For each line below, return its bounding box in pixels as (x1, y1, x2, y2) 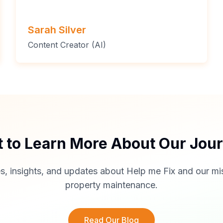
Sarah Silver (28, 23, 86, 36)
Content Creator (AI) (28, 39, 106, 50)
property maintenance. (65, 179, 158, 190)
